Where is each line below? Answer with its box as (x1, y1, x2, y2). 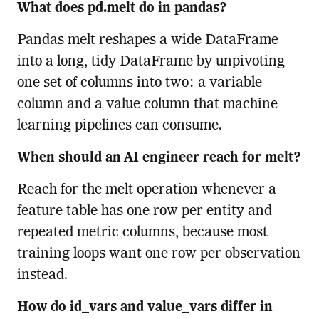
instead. (16, 268, 68, 283)
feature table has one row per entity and (16, 204, 272, 219)
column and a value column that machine (16, 98, 278, 113)
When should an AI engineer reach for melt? (16, 151, 301, 166)
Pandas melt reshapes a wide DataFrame (16, 33, 278, 48)
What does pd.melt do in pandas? (16, 1, 227, 16)
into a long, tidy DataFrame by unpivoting (16, 55, 285, 70)
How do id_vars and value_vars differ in (16, 300, 273, 315)
